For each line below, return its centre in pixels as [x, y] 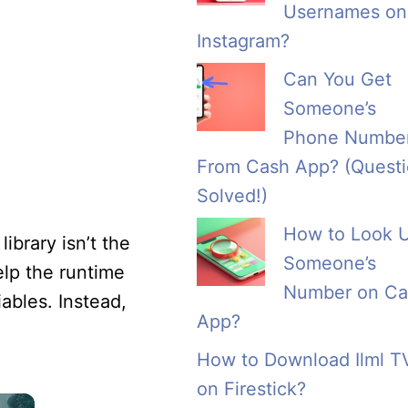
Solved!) [232, 196]
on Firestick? [251, 389]
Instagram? [243, 41]
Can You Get [337, 80]
